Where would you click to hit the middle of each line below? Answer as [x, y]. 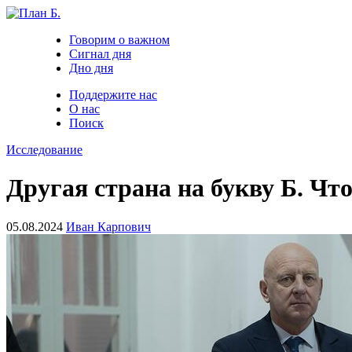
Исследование [44, 150]
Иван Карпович [108, 226]
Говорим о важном [119, 40]
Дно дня [91, 68]
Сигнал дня [100, 54]
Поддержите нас [113, 95]
